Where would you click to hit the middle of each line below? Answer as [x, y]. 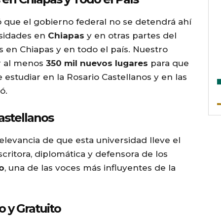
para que [168, 63]
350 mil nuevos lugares [97, 63]
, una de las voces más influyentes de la [90, 168]
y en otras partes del [130, 36]
